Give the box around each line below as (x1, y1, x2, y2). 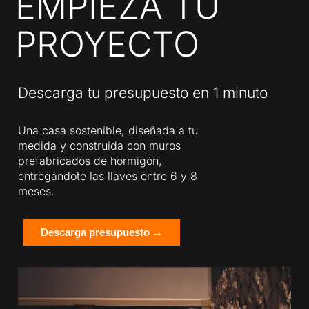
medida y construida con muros (18, 139, 181, 153)
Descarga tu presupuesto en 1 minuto (18, 84, 268, 102)
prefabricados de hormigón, (18, 154, 163, 168)
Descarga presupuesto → (41, 226, 163, 239)
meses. (18, 184, 55, 199)
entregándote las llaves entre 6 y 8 (18, 169, 198, 183)
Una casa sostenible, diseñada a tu (18, 123, 199, 138)
